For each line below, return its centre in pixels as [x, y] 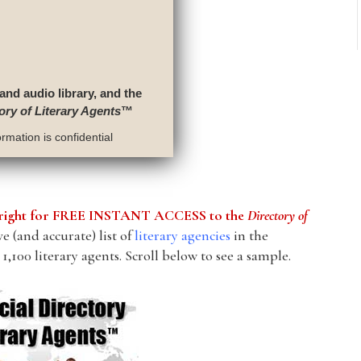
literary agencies [183, 235]
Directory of [278, 215]
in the [250, 235]
